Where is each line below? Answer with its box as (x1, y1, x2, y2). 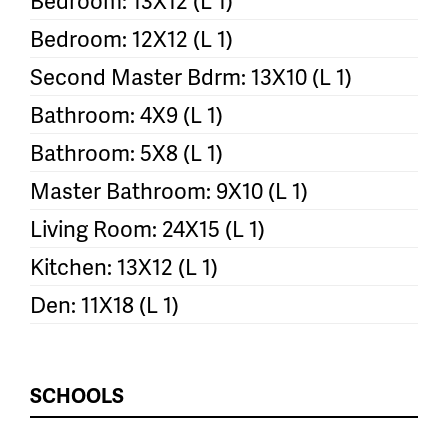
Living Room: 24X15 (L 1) (30, 212, 265, 244)
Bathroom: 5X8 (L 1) (30, 136, 223, 168)
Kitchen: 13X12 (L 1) (30, 250, 218, 282)
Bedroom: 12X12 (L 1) (30, 22, 233, 54)
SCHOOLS (30, 380, 124, 409)
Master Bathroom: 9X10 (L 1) (30, 174, 308, 206)
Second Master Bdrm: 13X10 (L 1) (30, 60, 352, 92)
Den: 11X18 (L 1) (30, 288, 179, 320)
